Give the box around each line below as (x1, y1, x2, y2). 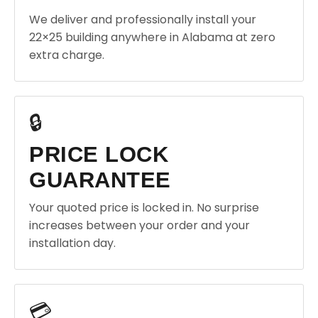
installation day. (29, 235, 116, 251)
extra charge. (29, 47, 104, 63)
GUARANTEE (29, 168, 171, 192)
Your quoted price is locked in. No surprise (29, 199, 259, 216)
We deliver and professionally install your (29, 11, 256, 28)
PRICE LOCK (29, 142, 168, 167)
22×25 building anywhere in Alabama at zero (29, 29, 275, 45)
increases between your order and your (29, 217, 250, 234)
